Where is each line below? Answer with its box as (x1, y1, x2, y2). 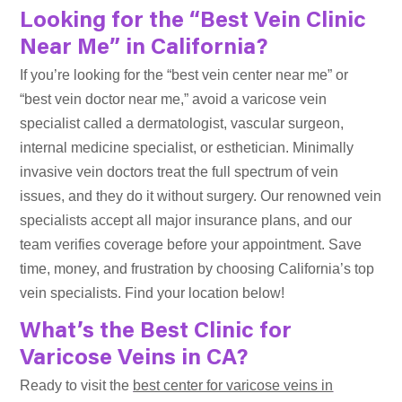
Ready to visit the (20, 378, 134, 394)
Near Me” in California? (20, 38, 269, 61)
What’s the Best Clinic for (20, 321, 293, 345)
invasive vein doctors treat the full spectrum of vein (20, 164, 339, 180)
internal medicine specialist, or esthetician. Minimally (20, 140, 354, 156)
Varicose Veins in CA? (20, 348, 249, 371)
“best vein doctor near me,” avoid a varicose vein (20, 92, 328, 108)
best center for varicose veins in (133, 378, 334, 394)
